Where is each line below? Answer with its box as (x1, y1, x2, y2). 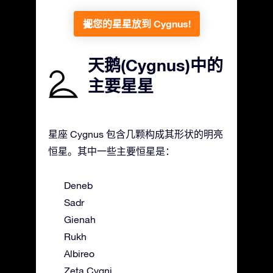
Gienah (64, 213, 96, 225)
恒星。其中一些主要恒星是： (48, 145, 175, 157)
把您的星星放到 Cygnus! (82, 17, 191, 29)
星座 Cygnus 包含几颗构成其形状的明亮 (48, 128, 223, 140)
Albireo (64, 247, 94, 259)
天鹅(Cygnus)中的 (88, 55, 223, 75)
